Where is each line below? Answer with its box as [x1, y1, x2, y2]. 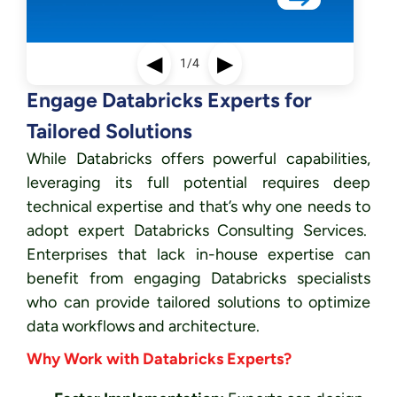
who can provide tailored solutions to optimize [27, 292, 370, 312]
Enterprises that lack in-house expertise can [27, 244, 370, 264]
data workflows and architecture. [27, 315, 260, 336]
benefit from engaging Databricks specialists [27, 268, 370, 288]
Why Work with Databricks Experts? [27, 349, 292, 370]
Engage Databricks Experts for [27, 87, 312, 113]
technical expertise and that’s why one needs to [27, 196, 370, 216]
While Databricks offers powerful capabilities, [27, 148, 370, 168]
